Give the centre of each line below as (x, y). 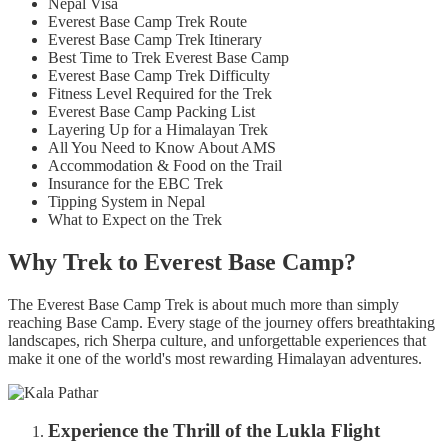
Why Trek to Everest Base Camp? (182, 261)
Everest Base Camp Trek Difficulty (159, 75)
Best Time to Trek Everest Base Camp (168, 57)
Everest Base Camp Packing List (151, 111)
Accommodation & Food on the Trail (165, 165)
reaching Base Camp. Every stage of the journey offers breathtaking (221, 322)
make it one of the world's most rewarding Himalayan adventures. (215, 358)
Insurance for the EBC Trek (135, 183)
